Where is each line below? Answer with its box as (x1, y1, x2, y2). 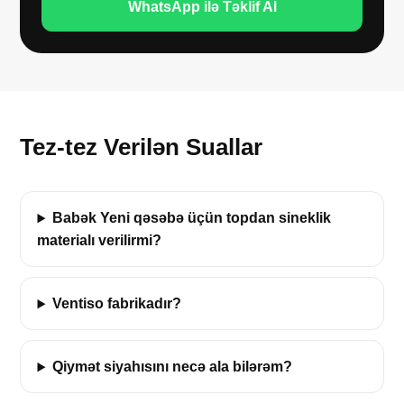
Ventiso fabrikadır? (52, 296, 182, 312)
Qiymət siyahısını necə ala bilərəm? (52, 359, 293, 375)
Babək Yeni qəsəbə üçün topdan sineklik (52, 210, 332, 226)
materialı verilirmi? (37, 233, 162, 249)
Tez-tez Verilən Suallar (20, 133, 263, 161)
